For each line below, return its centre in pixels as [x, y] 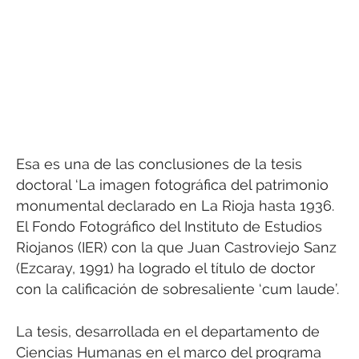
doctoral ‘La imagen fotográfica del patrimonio [172, 185]
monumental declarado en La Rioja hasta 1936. [175, 206]
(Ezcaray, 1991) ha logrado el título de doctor [165, 268]
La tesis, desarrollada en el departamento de [168, 331]
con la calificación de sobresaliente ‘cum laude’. [177, 289]
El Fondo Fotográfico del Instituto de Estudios [169, 227]
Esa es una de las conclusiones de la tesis [159, 164]
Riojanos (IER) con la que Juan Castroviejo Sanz [176, 248]
